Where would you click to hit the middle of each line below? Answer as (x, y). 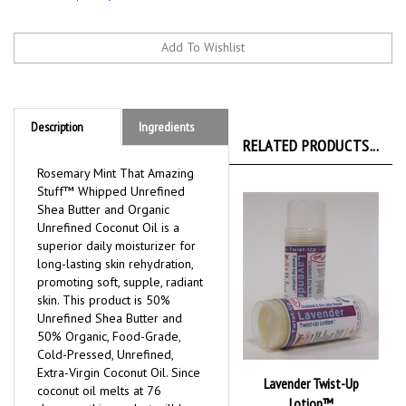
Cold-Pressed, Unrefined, (105, 356)
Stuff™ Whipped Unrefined (111, 193)
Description (57, 129)
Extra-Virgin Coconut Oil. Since (119, 374)
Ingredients (166, 129)
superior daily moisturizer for (116, 247)
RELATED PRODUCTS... (311, 147)
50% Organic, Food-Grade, (109, 338)
